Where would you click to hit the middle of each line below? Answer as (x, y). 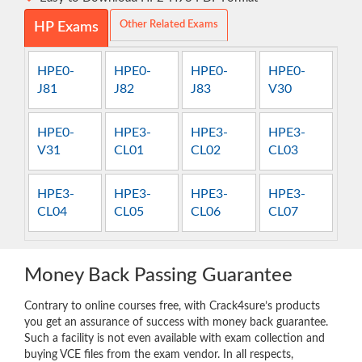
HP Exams (66, 28)
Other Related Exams (169, 25)
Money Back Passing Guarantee (158, 275)
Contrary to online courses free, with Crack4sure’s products (172, 306)
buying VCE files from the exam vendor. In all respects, (159, 354)
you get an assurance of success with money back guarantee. (176, 322)
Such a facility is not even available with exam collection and (175, 338)
